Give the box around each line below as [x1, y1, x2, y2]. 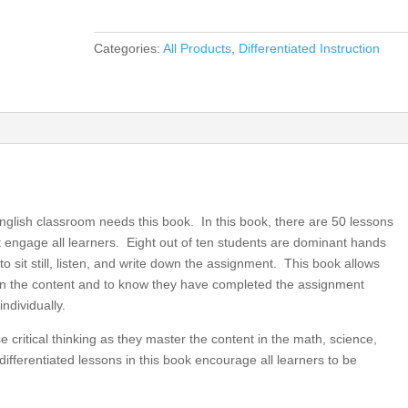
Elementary [92, 53, 158, 67]
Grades [92, 74, 136, 88]
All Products [162, 41, 231, 56]
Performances [92, 11, 174, 25]
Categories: [93, 41, 163, 56]
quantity [92, 262, 138, 277]
